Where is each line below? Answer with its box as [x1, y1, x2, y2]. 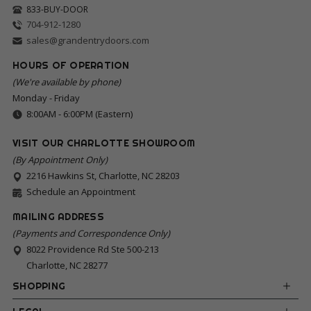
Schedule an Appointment [26, 185, 135, 198]
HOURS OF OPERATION [12, 58, 130, 72]
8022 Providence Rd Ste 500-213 [26, 242, 159, 255]
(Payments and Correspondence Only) [12, 226, 170, 239]
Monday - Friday [12, 91, 80, 104]
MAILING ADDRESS [12, 210, 104, 223]
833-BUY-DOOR [26, 3, 88, 15]
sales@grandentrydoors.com [26, 33, 149, 47]
